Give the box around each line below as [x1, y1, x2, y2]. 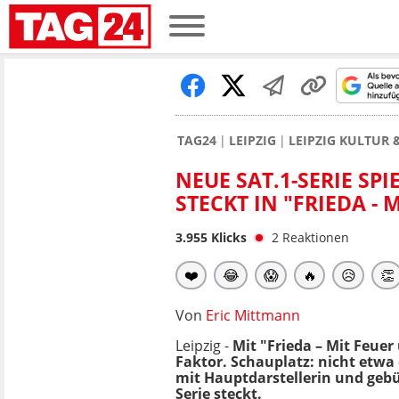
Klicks [208, 229, 247, 246]
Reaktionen [282, 229, 349, 246]
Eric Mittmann [206, 305, 300, 325]
